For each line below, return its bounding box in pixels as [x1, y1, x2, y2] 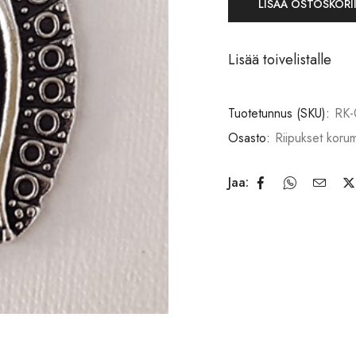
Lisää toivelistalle [228, 48, 331, 70]
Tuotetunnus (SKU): [228, 103, 334, 122]
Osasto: [228, 128, 274, 147]
